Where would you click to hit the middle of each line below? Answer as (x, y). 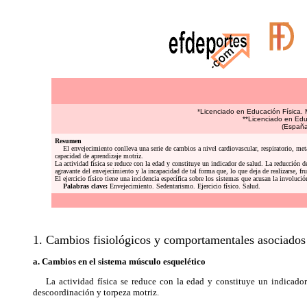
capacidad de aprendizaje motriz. (99, 156)
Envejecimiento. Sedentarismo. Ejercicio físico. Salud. (184, 186)
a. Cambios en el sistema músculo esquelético (119, 261)
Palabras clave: (85, 186)
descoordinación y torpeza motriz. (96, 292)
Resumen (68, 141)
